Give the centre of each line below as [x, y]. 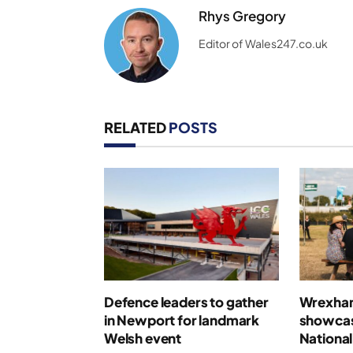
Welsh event [143, 338]
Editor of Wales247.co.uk [263, 43]
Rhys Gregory [242, 15]
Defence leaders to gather [186, 301]
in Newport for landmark [182, 320]
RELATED [136, 127]
